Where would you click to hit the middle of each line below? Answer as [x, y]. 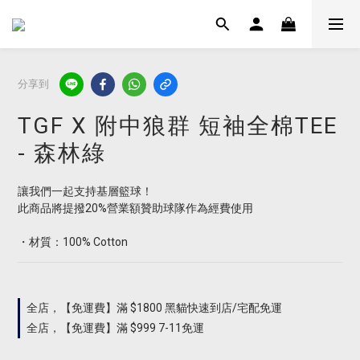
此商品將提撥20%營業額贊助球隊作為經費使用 [135, 208]
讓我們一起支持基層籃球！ [85, 191]
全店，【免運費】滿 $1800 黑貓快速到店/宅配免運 [154, 308]
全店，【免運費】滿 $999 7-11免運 [115, 328]
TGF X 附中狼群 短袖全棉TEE [178, 126]
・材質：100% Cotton [73, 242]
